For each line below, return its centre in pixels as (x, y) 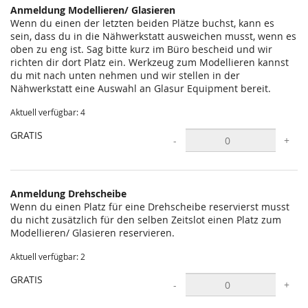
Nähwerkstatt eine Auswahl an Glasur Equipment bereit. (141, 88)
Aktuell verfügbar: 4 (48, 112)
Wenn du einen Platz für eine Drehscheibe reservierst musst (150, 207)
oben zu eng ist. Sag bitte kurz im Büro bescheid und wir (141, 49)
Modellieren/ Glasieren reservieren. (92, 233)
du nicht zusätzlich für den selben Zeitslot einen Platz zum (146, 220)
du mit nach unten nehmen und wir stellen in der (125, 75)
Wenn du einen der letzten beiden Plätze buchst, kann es (142, 23)
